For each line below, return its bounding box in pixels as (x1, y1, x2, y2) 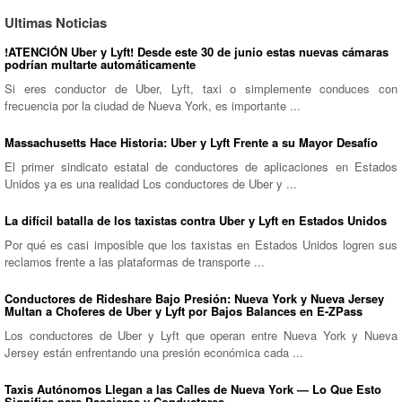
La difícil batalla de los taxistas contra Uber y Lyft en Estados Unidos (4, 211, 387, 229)
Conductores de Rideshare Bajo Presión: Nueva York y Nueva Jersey (4, 289, 384, 307)
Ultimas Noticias (4, 12, 107, 32)
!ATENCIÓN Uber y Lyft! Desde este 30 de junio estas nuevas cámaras (4, 42, 389, 60)
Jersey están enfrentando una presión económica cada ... (4, 343, 303, 361)
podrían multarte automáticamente (4, 55, 196, 73)
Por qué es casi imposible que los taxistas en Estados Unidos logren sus (4, 235, 398, 253)
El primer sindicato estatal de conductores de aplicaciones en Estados (4, 157, 398, 175)
